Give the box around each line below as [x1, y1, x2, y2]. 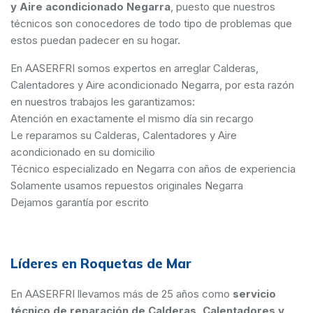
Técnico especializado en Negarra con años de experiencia [10, 162, 296, 176]
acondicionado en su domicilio [10, 145, 155, 159]
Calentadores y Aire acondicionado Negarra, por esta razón [10, 78, 294, 92]
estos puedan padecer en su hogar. [10, 34, 180, 48]
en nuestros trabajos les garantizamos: [10, 95, 195, 109]
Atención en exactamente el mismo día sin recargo [10, 112, 254, 126]
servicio [233, 287, 276, 301]
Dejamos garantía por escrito [10, 196, 149, 210]
